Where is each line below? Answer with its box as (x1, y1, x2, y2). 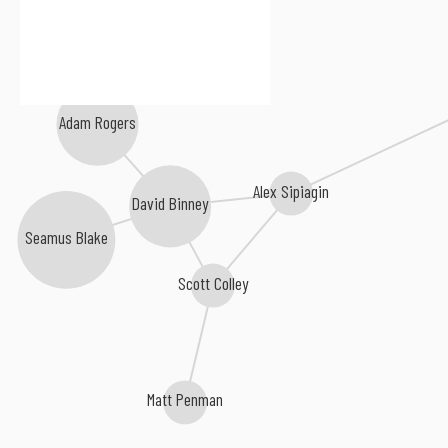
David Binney (132, 193, 210, 216)
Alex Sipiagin (253, 180, 330, 203)
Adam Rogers (58, 111, 136, 134)
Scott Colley (178, 272, 249, 295)
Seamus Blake (25, 227, 109, 250)
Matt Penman (147, 389, 224, 412)
